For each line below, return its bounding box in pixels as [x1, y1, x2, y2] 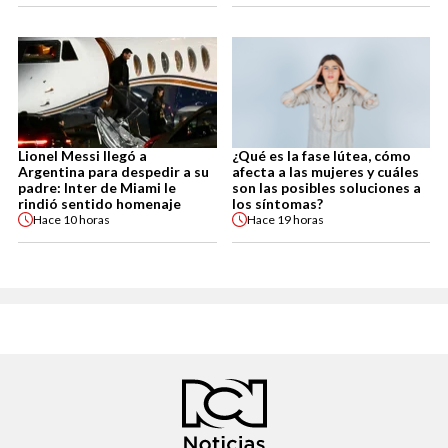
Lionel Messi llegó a [18, 147, 147, 165]
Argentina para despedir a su [18, 163, 209, 181]
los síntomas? [231, 195, 323, 213]
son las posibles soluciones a [231, 179, 421, 197]
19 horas [276, 211, 324, 227]
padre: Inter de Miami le [18, 179, 176, 197]
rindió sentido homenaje [18, 195, 181, 213]
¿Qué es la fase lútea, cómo [231, 147, 411, 165]
